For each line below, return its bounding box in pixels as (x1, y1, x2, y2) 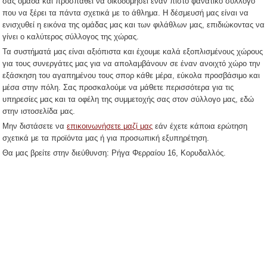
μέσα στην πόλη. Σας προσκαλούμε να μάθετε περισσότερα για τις (2, 83, 234, 92)
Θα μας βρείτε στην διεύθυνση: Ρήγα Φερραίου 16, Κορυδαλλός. (2, 148, 226, 157)
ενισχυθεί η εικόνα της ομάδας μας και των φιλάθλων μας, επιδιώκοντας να (2, 20, 265, 29)
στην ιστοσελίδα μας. (2, 107, 75, 116)
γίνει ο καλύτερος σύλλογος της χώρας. (2, 32, 139, 41)
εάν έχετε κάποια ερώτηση (153, 122, 247, 131)
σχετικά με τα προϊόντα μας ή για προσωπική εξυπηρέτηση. (2, 133, 209, 142)
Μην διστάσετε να (2, 122, 67, 131)
